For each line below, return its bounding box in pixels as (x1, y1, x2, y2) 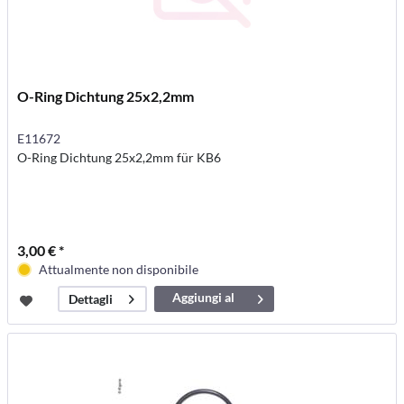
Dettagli (69, 291, 114, 308)
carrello (181, 308, 226, 325)
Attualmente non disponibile (39, 262, 199, 278)
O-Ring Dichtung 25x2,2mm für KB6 (17, 150, 222, 166)
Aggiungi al (172, 289, 235, 306)
